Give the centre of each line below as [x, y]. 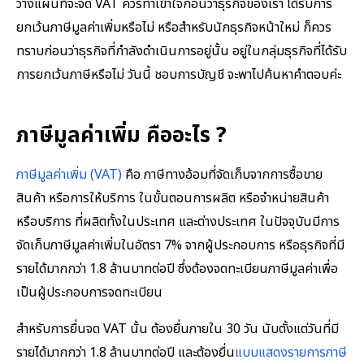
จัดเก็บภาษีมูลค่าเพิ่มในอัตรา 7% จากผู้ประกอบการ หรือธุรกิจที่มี [180, 246]
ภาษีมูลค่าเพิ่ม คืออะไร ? [121, 136]
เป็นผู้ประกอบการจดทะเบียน [89, 293]
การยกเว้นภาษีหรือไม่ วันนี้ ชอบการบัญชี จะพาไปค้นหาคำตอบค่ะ [179, 75]
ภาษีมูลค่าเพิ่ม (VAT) [69, 175]
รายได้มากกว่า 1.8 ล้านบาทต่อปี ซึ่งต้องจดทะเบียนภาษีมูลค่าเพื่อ [177, 269]
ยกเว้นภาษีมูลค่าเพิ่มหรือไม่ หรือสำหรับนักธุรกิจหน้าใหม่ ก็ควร [174, 28]
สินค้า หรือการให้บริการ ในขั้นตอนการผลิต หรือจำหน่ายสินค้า [173, 199]
